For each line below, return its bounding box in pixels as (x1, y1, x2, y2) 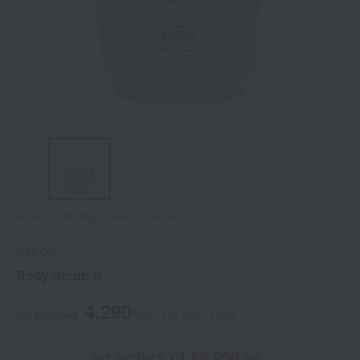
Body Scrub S (16, 266, 101, 285)
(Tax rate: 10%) (157, 306, 235, 323)
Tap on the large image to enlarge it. (29, 208, 186, 223)
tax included (16, 306, 77, 323)
